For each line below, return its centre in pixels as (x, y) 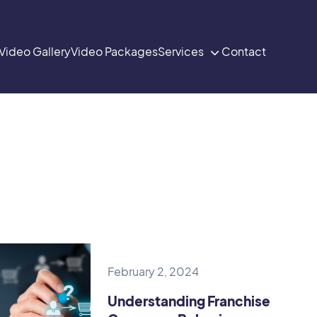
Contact (244, 51)
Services (181, 51)
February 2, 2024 (154, 271)
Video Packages (114, 51)
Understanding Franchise (189, 300)
